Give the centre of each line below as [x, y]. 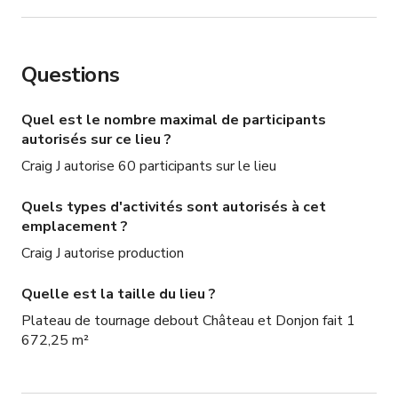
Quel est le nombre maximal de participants [174, 120]
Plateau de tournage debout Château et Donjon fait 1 [188, 321]
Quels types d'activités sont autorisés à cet [174, 207]
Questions [71, 75]
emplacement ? [75, 227]
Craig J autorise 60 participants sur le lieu [149, 167]
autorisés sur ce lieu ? [96, 140]
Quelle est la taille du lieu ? [119, 295]
